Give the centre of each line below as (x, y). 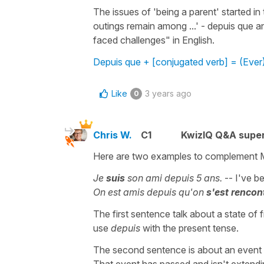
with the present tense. (191, 228)
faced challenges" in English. (154, 40)
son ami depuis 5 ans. (175, 178)
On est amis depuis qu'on (150, 192)
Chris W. (113, 135)
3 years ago (168, 93)
